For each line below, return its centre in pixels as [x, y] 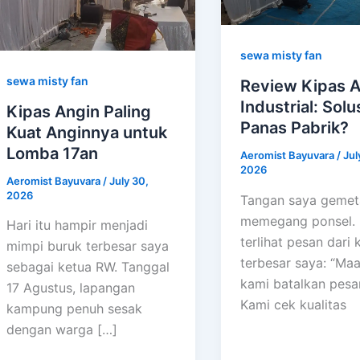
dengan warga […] [62, 330]
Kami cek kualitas [293, 304]
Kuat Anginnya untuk [87, 132]
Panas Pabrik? [294, 128]
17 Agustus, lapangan [71, 288]
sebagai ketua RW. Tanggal [88, 267]
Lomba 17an [52, 153]
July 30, [129, 180]
